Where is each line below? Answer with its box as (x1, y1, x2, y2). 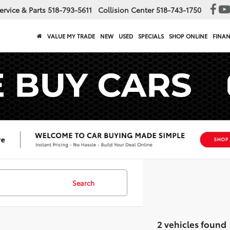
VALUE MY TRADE (47, 32, 95, 41)
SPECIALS (138, 32, 164, 41)
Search (72, 178, 94, 187)
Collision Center (98, 5, 154, 15)
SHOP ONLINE (169, 32, 207, 41)
